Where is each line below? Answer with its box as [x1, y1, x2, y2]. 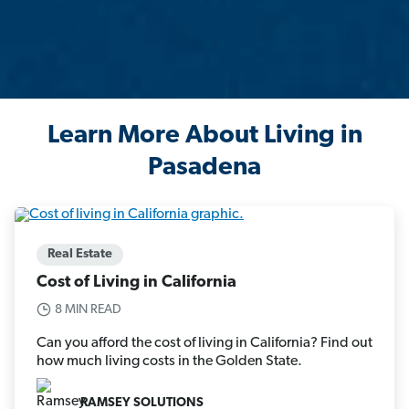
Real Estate [47, 246, 112, 261]
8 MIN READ [55, 302, 121, 317]
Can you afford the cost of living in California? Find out [37, 335, 372, 351]
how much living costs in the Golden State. [37, 353, 305, 369]
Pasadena [148, 155, 261, 182]
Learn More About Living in [47, 123, 362, 150]
